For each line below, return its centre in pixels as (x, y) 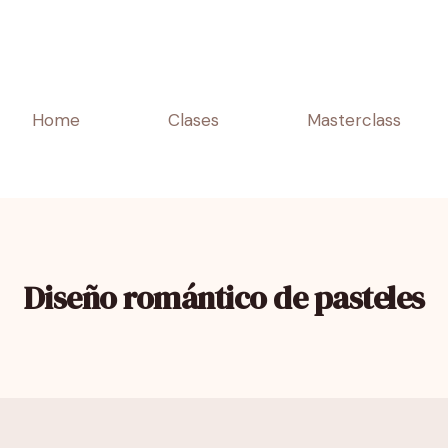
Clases (193, 120)
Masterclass (354, 120)
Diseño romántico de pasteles (224, 298)
